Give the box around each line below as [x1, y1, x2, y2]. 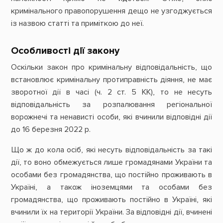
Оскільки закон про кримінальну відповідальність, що [10, 62, 213, 72]
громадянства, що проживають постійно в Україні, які [10, 195, 213, 205]
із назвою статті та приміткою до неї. [10, 18, 144, 28]
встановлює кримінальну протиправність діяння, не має [10, 74, 213, 85]
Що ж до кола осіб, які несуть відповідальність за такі [10, 145, 213, 155]
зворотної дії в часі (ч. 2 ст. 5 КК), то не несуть [10, 87, 213, 97]
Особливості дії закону [10, 45, 119, 57]
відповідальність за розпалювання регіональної [10, 99, 213, 110]
